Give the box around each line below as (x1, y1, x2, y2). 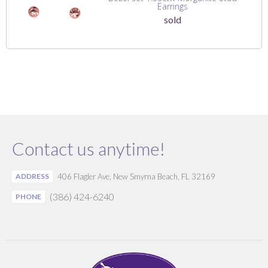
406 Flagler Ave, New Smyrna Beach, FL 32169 (57, 171, 215, 181)
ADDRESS (16, 171, 49, 181)
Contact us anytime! (12, 137, 165, 159)
